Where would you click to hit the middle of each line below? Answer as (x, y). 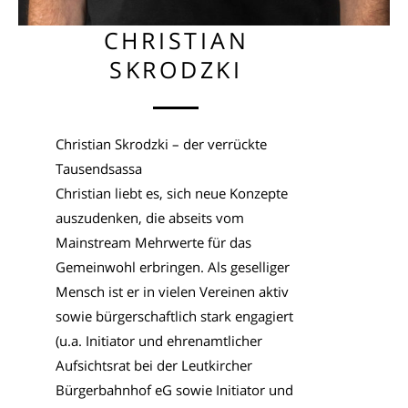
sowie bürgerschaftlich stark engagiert (174, 316)
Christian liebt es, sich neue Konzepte (171, 194)
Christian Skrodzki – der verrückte (161, 144)
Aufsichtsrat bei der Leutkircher (153, 366)
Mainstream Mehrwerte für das (153, 243)
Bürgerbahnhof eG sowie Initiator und (174, 390)
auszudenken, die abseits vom (149, 218)
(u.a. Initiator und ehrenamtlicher (158, 341)
